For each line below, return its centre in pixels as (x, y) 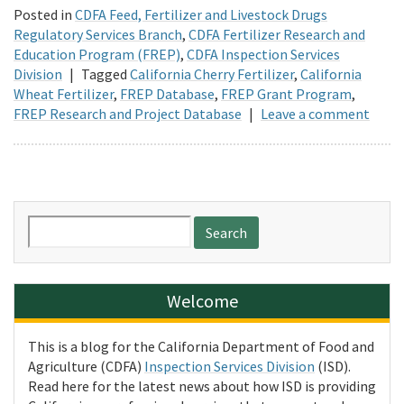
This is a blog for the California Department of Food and (201, 346)
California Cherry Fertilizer (212, 73)
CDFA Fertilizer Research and (277, 34)
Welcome (202, 300)
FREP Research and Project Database (128, 113)
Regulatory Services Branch (98, 34)
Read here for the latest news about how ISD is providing (202, 386)
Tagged (104, 73)
